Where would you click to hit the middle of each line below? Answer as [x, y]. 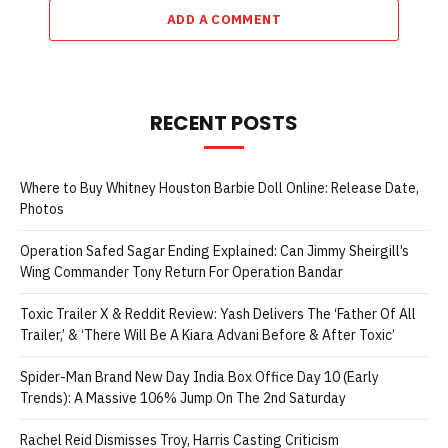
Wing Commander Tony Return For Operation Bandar [181, 271]
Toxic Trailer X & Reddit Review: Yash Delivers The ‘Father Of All [218, 313]
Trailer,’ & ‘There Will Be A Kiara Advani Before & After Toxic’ [207, 334]
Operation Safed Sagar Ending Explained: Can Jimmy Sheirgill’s [214, 250]
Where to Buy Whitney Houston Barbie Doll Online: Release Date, [219, 187]
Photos [42, 208]
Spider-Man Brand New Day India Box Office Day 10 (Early [199, 376]
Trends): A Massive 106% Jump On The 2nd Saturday [183, 397]
